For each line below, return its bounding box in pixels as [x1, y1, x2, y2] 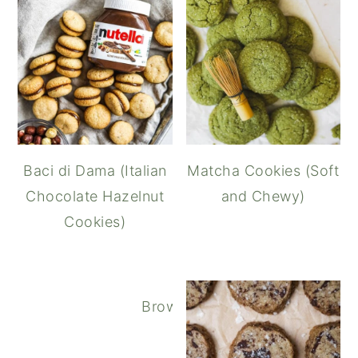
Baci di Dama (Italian [23, 161, 167, 179]
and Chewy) [221, 187, 305, 205]
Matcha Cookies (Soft [187, 161, 340, 179]
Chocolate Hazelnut [26, 187, 165, 205]
